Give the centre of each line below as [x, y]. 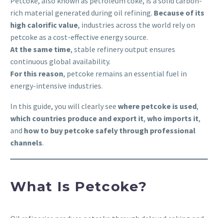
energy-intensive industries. [56, 85]
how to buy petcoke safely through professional [110, 131]
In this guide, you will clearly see [64, 106]
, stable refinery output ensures [123, 49]
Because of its [179, 12]
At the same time [40, 49]
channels [26, 143]
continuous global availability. [60, 61]
